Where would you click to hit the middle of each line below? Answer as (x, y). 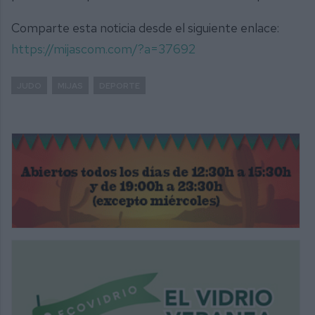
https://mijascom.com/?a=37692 (103, 49)
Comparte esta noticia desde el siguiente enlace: (145, 27)
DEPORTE (120, 85)
